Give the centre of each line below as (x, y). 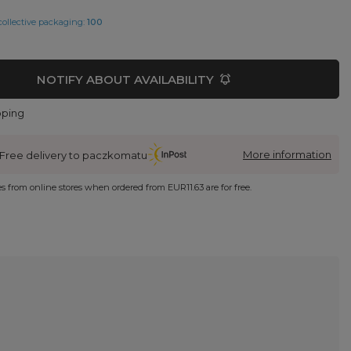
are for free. (228, 187)
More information (287, 154)
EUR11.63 (186, 187)
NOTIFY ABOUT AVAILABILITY (125, 79)
